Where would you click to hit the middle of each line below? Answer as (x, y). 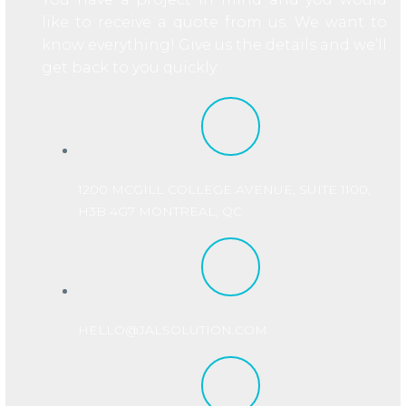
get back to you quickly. (130, 68)
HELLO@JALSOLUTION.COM (173, 329)
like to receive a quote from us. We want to (214, 23)
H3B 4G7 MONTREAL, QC (160, 211)
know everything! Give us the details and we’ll (214, 45)
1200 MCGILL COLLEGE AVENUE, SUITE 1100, (224, 189)
